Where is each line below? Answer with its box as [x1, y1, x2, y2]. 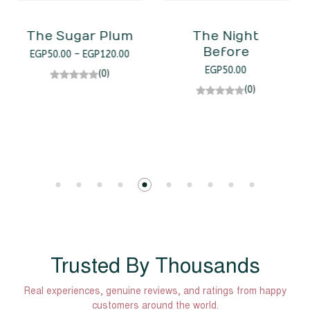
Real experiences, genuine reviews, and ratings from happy [24, 286, 286, 297]
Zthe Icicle [193, 62, 263, 77]
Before [58, 44, 105, 60]
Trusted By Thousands [50, 257, 260, 278]
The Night [48, 28, 116, 44]
